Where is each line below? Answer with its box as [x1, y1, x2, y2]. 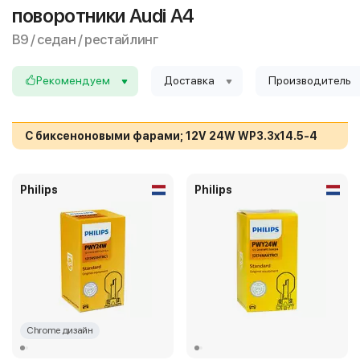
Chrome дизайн [27, 325, 93, 336]
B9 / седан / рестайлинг [12, 31, 158, 47]
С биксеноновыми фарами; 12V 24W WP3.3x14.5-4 [25, 129, 317, 142]
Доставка [164, 74, 215, 87]
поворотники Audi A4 [12, 4, 194, 27]
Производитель [268, 74, 351, 87]
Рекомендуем [36, 74, 110, 87]
